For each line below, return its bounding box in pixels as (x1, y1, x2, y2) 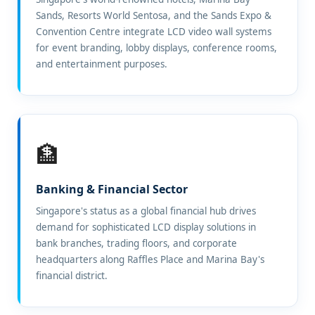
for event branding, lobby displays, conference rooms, (36, 41, 277, 54)
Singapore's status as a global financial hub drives (36, 205, 256, 217)
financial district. (36, 269, 108, 282)
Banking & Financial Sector (36, 181, 188, 197)
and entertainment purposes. (36, 58, 167, 70)
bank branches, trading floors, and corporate (36, 237, 237, 250)
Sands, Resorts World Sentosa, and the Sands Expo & (36, 9, 271, 22)
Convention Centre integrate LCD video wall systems (36, 25, 271, 38)
